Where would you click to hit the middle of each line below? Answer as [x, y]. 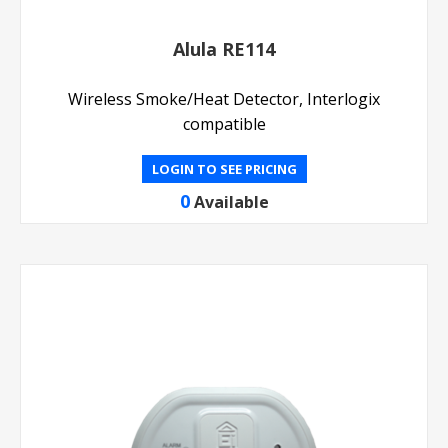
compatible [224, 124]
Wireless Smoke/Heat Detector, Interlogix [224, 99]
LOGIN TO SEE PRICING [224, 169]
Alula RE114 [224, 49]
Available [231, 202]
